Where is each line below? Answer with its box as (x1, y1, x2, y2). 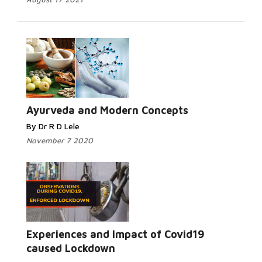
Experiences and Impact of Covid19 (26, 228, 205, 240)
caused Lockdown (26, 242, 115, 254)
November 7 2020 (26, 136, 93, 145)
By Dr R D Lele (26, 121, 80, 131)
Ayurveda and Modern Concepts (26, 104, 188, 116)
